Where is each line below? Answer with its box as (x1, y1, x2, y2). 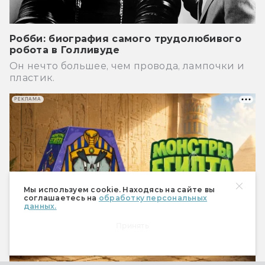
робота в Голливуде (9, 44, 120, 56)
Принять (116, 221, 149, 230)
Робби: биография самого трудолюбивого (9, 33, 241, 44)
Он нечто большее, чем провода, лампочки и (9, 60, 245, 72)
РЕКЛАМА (14, 96, 41, 102)
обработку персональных (98, 193, 208, 202)
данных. (24, 202, 57, 211)
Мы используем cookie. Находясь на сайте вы (24, 185, 215, 194)
